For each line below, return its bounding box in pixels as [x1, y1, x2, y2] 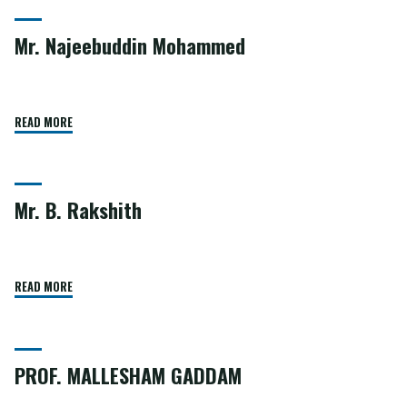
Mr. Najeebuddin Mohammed [15, 31, 246, 61]
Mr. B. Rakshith [15, 195, 143, 225]
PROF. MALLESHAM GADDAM [15, 360, 243, 390]
